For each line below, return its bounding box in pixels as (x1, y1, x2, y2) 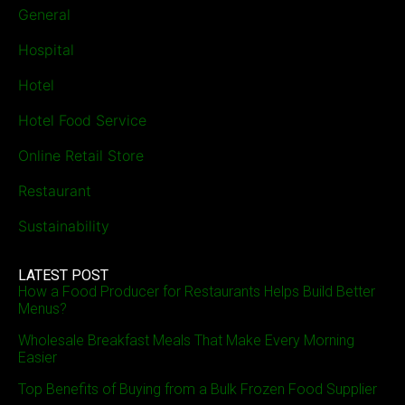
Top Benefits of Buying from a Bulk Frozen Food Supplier (18, 381, 377, 399)
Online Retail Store (18, 146, 144, 165)
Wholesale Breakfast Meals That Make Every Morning (18, 332, 354, 350)
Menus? (18, 300, 67, 318)
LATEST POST (18, 267, 108, 285)
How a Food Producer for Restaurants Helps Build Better (18, 283, 375, 301)
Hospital (18, 41, 74, 60)
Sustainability (18, 217, 109, 236)
